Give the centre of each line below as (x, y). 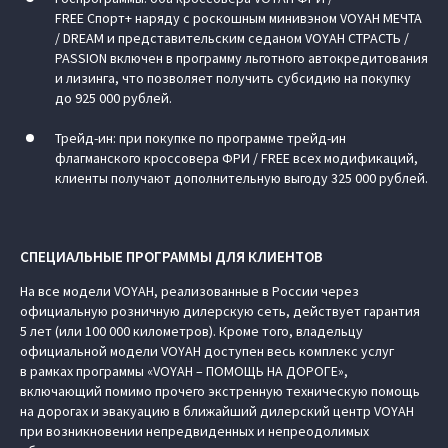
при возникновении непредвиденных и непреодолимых (194, 431)
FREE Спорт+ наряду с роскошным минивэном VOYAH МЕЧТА (238, 18)
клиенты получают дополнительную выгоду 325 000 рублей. (241, 178)
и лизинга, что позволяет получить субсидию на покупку (233, 78)
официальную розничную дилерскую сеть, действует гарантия (220, 311)
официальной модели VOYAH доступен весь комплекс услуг (207, 351)
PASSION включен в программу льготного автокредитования (241, 58)
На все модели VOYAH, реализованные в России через (189, 291)
